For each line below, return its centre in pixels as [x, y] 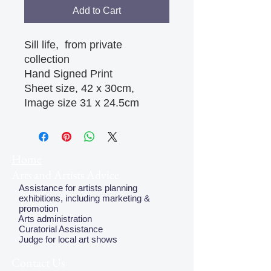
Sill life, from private [73, 45]
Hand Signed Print [68, 74]
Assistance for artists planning [74, 188]
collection [47, 59]
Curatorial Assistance [57, 229]
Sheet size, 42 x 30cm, [79, 88]
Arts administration [52, 219]
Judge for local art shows [64, 239]
